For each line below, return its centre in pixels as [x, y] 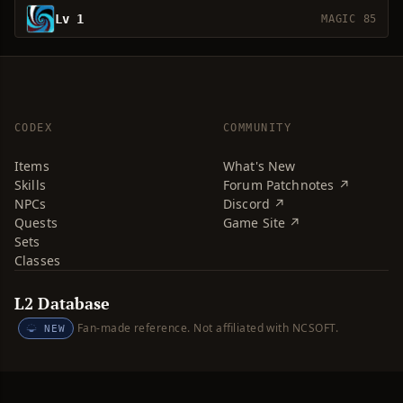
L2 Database [63, 303]
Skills [30, 185]
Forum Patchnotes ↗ [287, 185]
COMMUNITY [257, 128]
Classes [38, 260]
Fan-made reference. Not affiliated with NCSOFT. [208, 328]
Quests [36, 223]
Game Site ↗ [262, 223]
